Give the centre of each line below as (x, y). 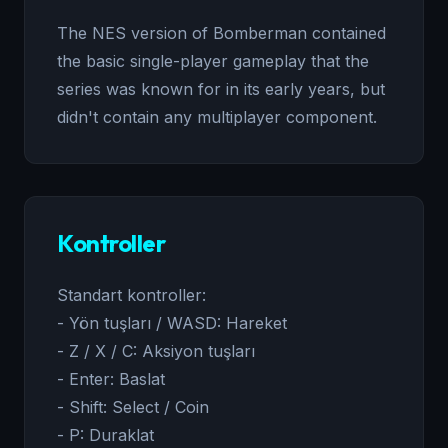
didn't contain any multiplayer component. (217, 117)
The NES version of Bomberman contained (221, 33)
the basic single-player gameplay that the (213, 61)
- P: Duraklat (105, 435)
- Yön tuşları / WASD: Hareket (172, 323)
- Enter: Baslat (111, 379)
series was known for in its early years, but (221, 89)
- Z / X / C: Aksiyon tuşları (156, 351)
